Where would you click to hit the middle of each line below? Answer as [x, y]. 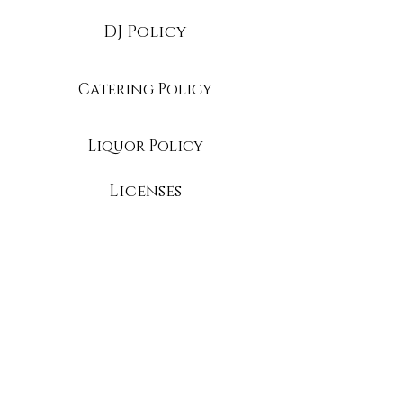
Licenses [145, 192]
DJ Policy [145, 33]
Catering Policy [145, 90]
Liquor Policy [145, 147]
